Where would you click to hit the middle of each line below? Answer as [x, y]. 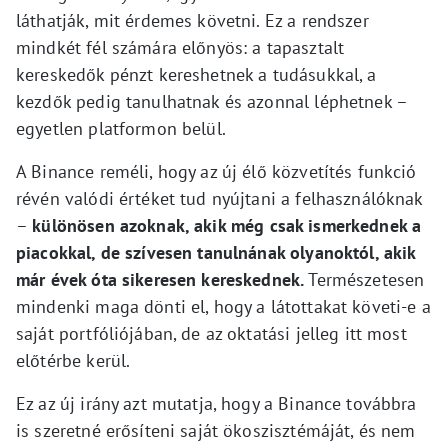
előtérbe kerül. [73, 360]
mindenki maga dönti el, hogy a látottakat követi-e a [223, 306]
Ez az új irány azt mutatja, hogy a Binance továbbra [216, 403]
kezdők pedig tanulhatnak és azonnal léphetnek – [212, 101]
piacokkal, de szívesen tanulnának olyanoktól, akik [216, 252]
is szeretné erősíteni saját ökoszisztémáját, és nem [216, 430]
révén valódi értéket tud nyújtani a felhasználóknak [219, 198]
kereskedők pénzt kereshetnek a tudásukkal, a [196, 74]
